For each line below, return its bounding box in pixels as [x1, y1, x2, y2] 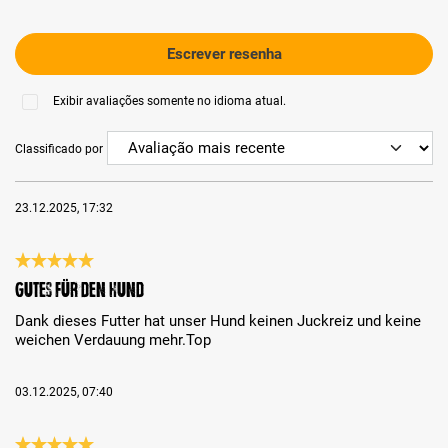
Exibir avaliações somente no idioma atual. [52, 94, 286, 109]
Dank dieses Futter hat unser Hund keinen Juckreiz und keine [15, 312, 421, 331]
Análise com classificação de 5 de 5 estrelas [14, 269, 313, 288]
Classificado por [15, 141, 103, 156]
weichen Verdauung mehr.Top [15, 331, 211, 350]
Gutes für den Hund [15, 279, 144, 302]
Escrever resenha [166, 44, 282, 63]
